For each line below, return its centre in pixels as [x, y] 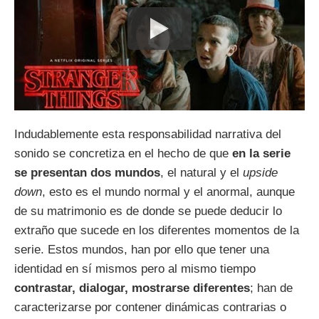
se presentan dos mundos [87, 172]
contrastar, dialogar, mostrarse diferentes [132, 288]
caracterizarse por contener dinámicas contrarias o [150, 307]
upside [260, 172]
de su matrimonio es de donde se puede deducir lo [148, 211]
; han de [271, 288]
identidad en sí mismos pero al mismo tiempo [135, 268]
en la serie [261, 153]
